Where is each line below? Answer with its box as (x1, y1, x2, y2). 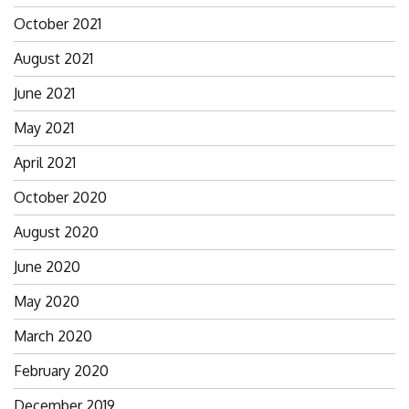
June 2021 (14, 83, 75, 102)
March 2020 (14, 326, 92, 345)
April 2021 (14, 152, 76, 172)
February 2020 (14, 361, 109, 380)
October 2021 (14, 14, 101, 33)
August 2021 (14, 48, 93, 68)
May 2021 (14, 118, 74, 137)
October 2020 (14, 187, 107, 206)
